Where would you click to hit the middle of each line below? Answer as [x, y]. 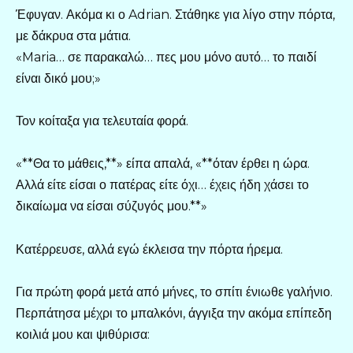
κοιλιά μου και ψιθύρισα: [83, 334]
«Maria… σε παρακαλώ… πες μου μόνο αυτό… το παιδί [166, 58]
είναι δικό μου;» [58, 79]
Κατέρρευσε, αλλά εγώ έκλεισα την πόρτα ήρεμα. [149, 249]
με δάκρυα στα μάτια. [73, 36]
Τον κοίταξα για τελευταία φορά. [102, 121]
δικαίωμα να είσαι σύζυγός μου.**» [111, 206]
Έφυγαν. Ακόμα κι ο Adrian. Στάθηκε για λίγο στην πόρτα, [175, 15]
